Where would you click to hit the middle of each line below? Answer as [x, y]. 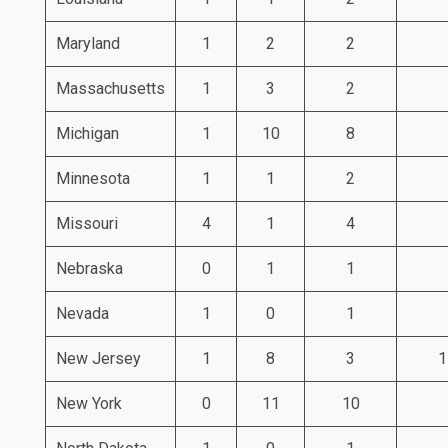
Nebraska [89, 268]
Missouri [87, 223]
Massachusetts [110, 88]
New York [89, 403]
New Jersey [98, 358]
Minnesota [93, 178]
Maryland [88, 43]
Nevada [82, 313]
